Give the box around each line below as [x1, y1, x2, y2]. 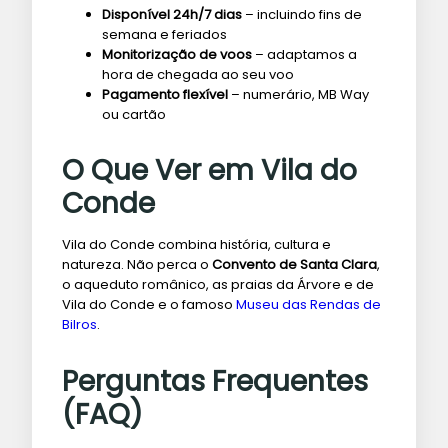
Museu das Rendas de [236, 295, 381, 315]
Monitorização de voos [102, 44, 252, 64]
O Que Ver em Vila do [62, 151, 357, 191]
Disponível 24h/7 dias [102, 4, 242, 24]
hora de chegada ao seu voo [102, 64, 294, 84]
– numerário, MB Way [228, 84, 369, 104]
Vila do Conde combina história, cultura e [62, 235, 331, 255]
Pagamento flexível [102, 84, 228, 104]
